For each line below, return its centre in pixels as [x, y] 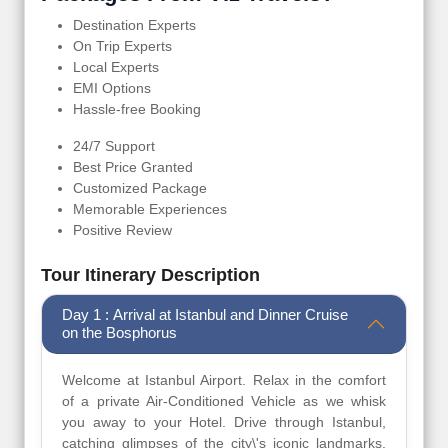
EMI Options [112, 88]
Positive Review [122, 230]
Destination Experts [134, 25]
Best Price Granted [133, 167]
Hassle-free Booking [137, 109]
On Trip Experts [122, 46]
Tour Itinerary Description [150, 275]
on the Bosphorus [119, 333]
